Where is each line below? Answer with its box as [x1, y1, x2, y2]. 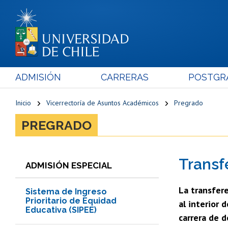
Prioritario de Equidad [25, 195, 117, 206]
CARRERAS [100, 71, 149, 82]
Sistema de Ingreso [25, 186, 107, 196]
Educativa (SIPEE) [25, 205, 97, 215]
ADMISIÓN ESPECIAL [25, 160, 112, 170]
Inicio [15, 98, 31, 107]
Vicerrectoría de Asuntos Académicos [46, 98, 159, 107]
